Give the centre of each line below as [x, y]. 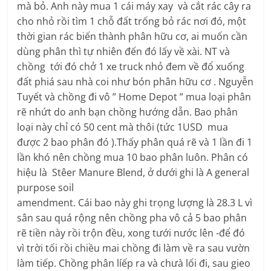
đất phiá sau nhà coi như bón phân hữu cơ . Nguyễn [135, 82]
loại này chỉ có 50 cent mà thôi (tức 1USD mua [123, 127]
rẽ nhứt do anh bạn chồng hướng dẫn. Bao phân [128, 112]
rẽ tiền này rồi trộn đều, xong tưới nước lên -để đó [131, 233]
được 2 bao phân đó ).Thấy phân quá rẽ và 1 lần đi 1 [135, 142]
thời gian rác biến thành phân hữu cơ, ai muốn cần [132, 37]
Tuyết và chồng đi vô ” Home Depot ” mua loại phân [134, 97]
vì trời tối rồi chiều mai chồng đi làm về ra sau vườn [134, 248]
